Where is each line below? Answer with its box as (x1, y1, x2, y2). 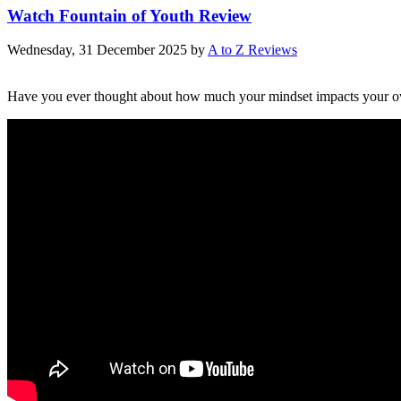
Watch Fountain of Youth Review (7, 5, 252, 25)
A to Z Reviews (208, 42, 297, 58)
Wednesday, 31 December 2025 (7, 42, 187, 58)
